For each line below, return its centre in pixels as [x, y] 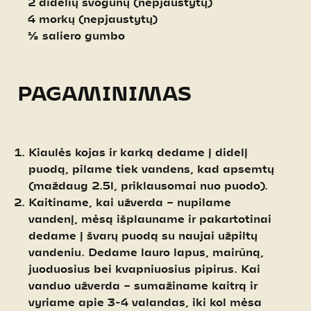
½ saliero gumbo [71, 35]
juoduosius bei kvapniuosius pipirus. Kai [144, 268]
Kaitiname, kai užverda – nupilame [130, 201]
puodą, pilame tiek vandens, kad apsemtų [151, 168]
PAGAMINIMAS [104, 92]
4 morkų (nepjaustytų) [87, 18]
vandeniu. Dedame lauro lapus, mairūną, [146, 251]
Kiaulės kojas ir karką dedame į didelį [138, 151]
